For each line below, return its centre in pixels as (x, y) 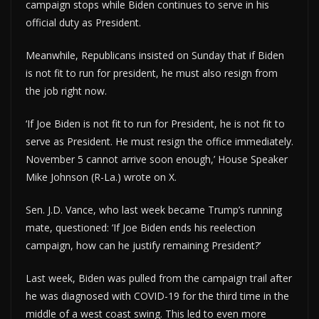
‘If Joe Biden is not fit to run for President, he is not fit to (155, 123)
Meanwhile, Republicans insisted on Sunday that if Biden (155, 55)
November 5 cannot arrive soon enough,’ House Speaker (157, 159)
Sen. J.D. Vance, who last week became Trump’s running (154, 209)
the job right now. (66, 90)
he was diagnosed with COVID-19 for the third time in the (157, 296)
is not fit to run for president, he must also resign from (152, 73)
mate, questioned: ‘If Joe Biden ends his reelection (141, 227)
